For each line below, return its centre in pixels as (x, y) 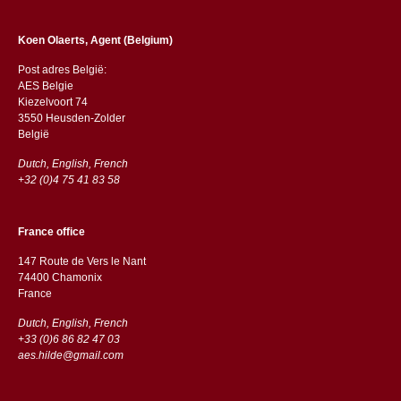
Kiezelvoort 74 (52, 102)
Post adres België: (62, 69)
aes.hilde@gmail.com (70, 355)
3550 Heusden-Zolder (71, 118)
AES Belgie (45, 85)
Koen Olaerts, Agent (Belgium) (95, 40)
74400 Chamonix (61, 277)
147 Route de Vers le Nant (81, 261)
